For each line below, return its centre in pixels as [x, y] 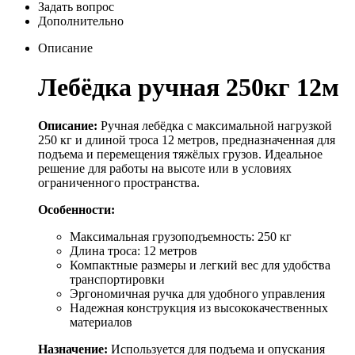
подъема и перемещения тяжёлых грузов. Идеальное [180, 155]
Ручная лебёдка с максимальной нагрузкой [215, 126]
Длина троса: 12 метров [134, 251]
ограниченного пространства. [119, 183]
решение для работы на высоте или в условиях [165, 169]
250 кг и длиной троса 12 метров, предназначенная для [187, 140]
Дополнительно [81, 21]
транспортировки [117, 280]
